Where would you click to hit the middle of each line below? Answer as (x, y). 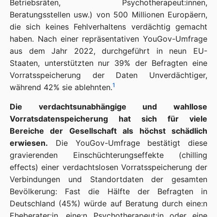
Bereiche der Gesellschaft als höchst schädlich (108, 131)
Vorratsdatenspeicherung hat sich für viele (108, 119)
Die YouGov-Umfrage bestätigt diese (128, 143)
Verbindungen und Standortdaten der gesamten (108, 179)
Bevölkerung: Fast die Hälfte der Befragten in (108, 191)
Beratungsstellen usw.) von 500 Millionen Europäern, (108, 15)
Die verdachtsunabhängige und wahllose (108, 107)
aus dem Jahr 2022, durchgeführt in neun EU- (108, 51)
